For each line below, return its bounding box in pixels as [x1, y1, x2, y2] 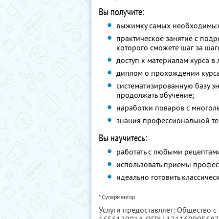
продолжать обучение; [116, 90, 195, 100]
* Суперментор [99, 193, 135, 200]
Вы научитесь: [99, 131, 147, 144]
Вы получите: [99, 5, 144, 18]
